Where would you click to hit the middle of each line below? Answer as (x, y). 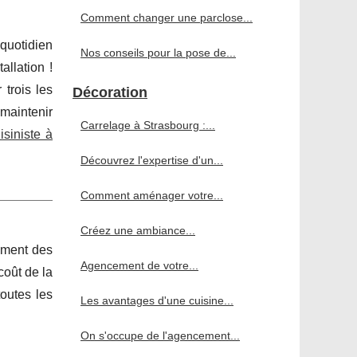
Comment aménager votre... (152, 196)
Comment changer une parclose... (167, 18)
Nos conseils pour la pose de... (158, 53)
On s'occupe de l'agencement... (160, 336)
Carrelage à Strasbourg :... (148, 126)
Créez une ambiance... (138, 231)
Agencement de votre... (139, 266)
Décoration (110, 93)
